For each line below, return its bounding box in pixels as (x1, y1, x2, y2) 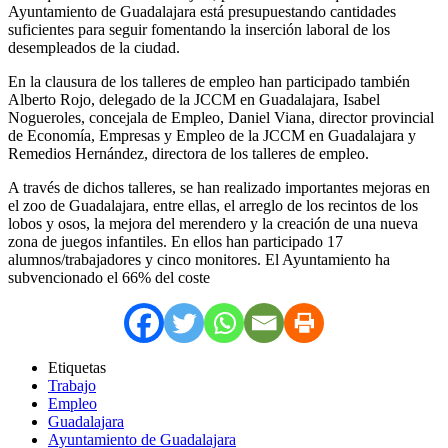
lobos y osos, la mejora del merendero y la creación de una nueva (8, 214, 418, 232)
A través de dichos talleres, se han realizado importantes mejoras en (8, 178, 430, 196)
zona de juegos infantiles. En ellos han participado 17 (8, 232, 343, 250)
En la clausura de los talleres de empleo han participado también (8, 72, 410, 90)
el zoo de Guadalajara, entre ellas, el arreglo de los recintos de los (8, 196, 418, 214)
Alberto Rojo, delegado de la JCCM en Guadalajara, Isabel (8, 90, 380, 108)
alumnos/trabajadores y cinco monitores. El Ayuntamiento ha (8, 250, 390, 268)
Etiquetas (48, 358, 106, 376)
